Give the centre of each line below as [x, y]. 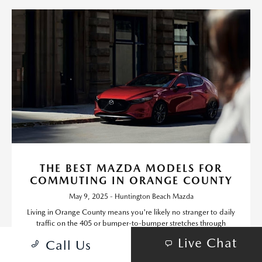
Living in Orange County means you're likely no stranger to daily [131, 212]
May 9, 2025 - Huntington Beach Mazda [131, 197]
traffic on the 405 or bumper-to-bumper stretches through [131, 223]
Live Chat [207, 243]
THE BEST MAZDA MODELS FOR [131, 168]
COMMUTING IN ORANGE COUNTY [131, 181]
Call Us [68, 245]
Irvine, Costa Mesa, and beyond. [131, 235]
